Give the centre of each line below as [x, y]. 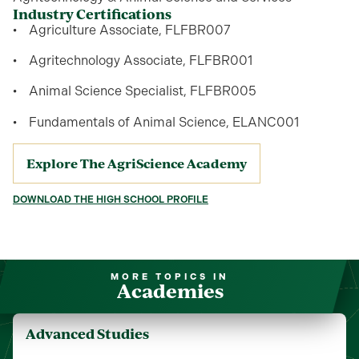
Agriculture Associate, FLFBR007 [130, 30]
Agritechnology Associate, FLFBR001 [141, 60]
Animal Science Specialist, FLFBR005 [143, 91]
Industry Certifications [92, 14]
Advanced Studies [87, 334]
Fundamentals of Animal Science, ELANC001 [164, 122]
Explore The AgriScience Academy [137, 164]
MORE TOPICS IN [170, 277]
